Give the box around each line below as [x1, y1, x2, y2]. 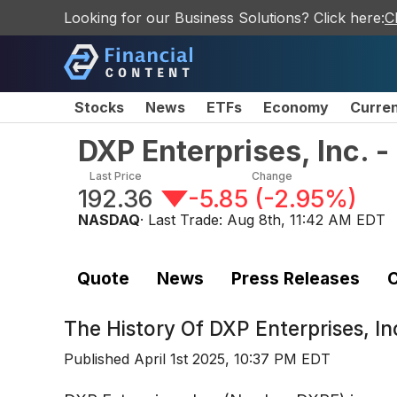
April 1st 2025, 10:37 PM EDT [134, 350, 331, 369]
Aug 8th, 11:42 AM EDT [227, 211, 385, 229]
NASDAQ [78, 211, 140, 229]
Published [64, 350, 134, 369]
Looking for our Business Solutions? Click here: [64, 9, 385, 27]
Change [252, 169, 293, 183]
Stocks [74, 98, 124, 116]
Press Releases [230, 267, 360, 289]
